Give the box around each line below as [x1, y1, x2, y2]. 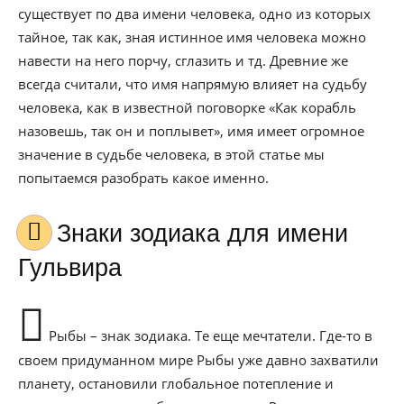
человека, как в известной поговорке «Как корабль [18, 98, 356, 116]
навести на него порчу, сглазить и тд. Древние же [18, 51, 348, 69]
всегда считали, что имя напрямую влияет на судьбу [18, 75, 367, 93]
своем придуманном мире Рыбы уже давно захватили [18, 351, 379, 369]
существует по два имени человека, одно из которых [18, 5, 371, 23]
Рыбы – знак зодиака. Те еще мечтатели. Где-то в [45, 326, 372, 344]
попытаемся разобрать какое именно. [18, 169, 269, 187]
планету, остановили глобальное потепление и [18, 374, 334, 392]
